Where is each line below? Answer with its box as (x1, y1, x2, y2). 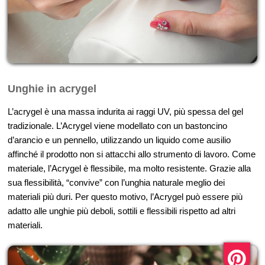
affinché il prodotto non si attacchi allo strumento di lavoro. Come (8, 149, 256, 160)
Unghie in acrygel (8, 83, 96, 95)
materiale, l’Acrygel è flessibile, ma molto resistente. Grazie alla (8, 163, 251, 174)
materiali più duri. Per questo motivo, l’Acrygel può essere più (8, 192, 243, 202)
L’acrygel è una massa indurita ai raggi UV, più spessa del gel (8, 106, 243, 117)
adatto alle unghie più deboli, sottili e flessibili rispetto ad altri (8, 206, 235, 216)
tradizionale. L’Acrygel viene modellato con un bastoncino (8, 121, 227, 131)
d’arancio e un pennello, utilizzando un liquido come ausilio (8, 135, 231, 146)
